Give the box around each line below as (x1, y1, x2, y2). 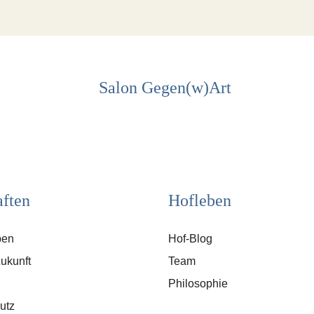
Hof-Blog (168, 232, 212, 245)
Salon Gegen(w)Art (98, 78, 231, 97)
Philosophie (168, 277, 228, 289)
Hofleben (168, 191, 231, 210)
